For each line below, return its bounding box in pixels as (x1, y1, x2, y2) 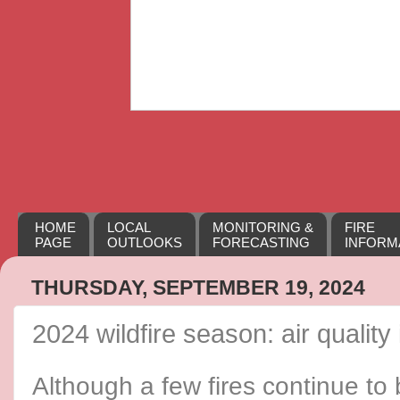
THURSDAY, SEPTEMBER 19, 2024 (31, 275, 365, 299)
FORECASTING (212, 234, 311, 250)
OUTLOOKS (106, 234, 182, 250)
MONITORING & (212, 219, 314, 235)
